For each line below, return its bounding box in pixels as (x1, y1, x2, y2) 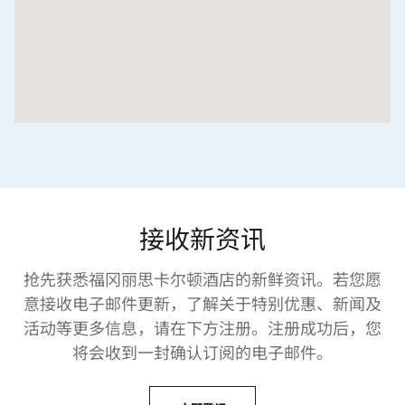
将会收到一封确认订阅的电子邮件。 (72, 340, 333, 364)
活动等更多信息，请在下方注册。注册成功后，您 (24, 316, 381, 340)
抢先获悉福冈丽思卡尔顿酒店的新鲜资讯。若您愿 (24, 267, 381, 291)
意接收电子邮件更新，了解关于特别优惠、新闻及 (24, 291, 381, 316)
